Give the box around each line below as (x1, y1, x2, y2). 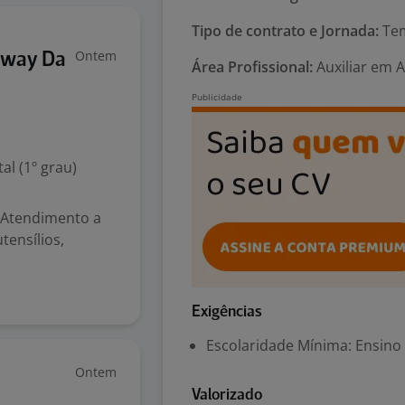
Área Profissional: (192, 57, 313, 77)
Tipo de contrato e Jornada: (192, 21, 379, 41)
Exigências (192, 305, 262, 320)
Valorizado (192, 388, 262, 403)
